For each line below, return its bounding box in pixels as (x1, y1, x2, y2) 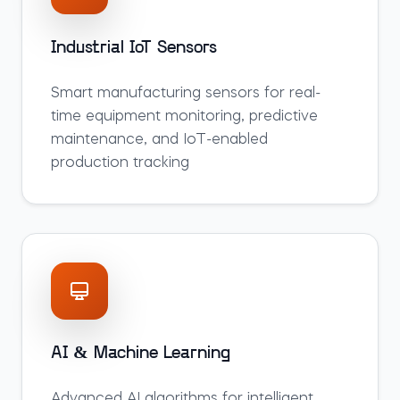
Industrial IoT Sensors (51, 39, 217, 57)
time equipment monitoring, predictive (51, 110, 318, 124)
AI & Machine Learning (51, 345, 230, 362)
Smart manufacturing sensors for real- (51, 87, 321, 101)
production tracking (51, 156, 189, 171)
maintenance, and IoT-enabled (51, 133, 268, 147)
